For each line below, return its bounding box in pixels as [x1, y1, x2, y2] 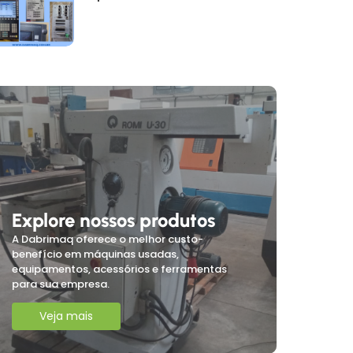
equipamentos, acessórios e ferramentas [11, 261, 227, 277]
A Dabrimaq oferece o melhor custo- [11, 231, 203, 247]
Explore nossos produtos [11, 208, 215, 232]
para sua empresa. [11, 276, 110, 292]
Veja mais [39, 308, 93, 325]
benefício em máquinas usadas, [11, 246, 179, 262]
